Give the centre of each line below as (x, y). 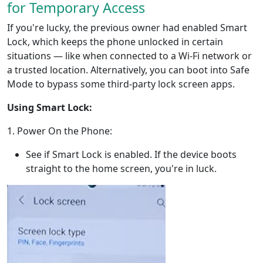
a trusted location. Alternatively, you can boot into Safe (128, 70)
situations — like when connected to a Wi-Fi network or (129, 56)
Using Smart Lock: (50, 108)
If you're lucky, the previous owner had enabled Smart (127, 28)
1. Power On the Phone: (60, 131)
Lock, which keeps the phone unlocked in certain (115, 42)
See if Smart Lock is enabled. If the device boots (131, 155)
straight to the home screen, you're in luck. (121, 169)
